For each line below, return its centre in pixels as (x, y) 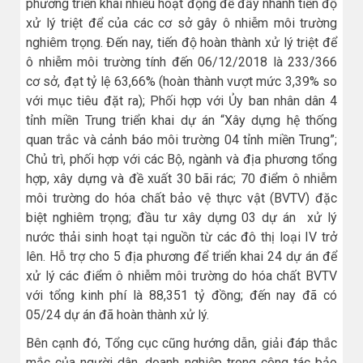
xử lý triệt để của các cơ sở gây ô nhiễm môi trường (181, 23)
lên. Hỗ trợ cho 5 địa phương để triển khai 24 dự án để (181, 257)
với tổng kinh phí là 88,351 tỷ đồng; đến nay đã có (181, 296)
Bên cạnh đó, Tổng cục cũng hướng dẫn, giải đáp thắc (181, 344)
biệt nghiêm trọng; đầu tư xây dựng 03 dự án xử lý (181, 218)
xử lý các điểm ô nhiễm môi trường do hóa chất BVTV (181, 276)
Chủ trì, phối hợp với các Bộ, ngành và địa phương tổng (181, 160)
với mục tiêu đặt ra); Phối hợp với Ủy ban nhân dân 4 (181, 101)
